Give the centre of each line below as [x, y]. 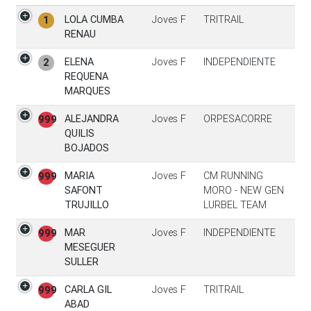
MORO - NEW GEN [243, 191]
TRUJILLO [86, 205]
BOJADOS [86, 148]
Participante [92, 14]
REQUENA [86, 77]
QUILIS [79, 134]
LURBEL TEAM [235, 205]
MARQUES [87, 91]
